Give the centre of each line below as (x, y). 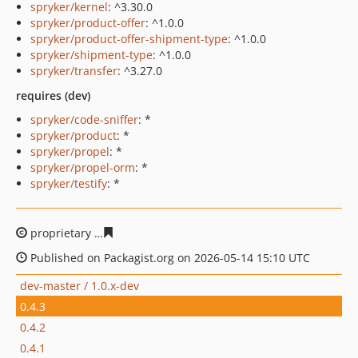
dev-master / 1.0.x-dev (80, 285)
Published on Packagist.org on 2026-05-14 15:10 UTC (169, 258)
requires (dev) (53, 95)
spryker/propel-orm (83, 167)
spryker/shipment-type (91, 55)
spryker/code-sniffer (84, 119)
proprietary (61, 233)
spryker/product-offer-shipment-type (129, 39)
